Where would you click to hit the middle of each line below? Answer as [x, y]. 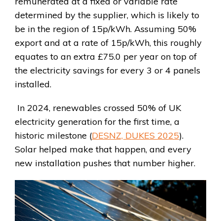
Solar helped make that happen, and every [103, 149]
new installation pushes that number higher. [106, 163]
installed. [34, 84]
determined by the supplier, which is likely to [107, 15]
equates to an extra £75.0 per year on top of [106, 57]
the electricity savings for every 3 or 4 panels [108, 71]
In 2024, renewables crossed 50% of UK [98, 108]
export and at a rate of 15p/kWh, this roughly [108, 43]
